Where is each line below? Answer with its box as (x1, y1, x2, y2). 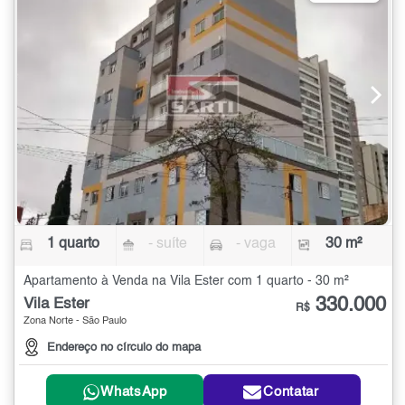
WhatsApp (100, 385, 167, 400)
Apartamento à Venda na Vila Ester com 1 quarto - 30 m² (24, 274, 349, 287)
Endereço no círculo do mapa (47, 341, 201, 353)
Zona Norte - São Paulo (24, 316, 127, 326)
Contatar (263, 385, 319, 400)
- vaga (235, 236, 276, 251)
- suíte (148, 236, 188, 251)
